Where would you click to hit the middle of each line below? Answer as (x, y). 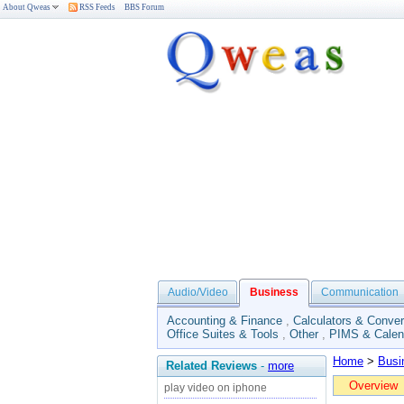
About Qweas (27, 7)
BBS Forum (144, 7)
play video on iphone (216, 388)
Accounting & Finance (225, 321)
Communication (360, 292)
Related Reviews (211, 366)
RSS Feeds (96, 7)
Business (274, 292)
